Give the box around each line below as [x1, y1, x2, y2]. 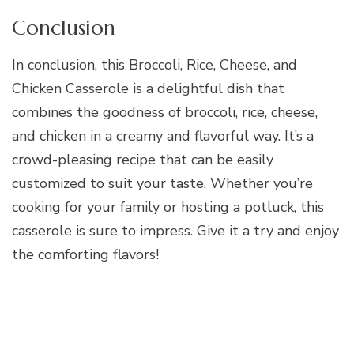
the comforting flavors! [12, 245, 159, 265]
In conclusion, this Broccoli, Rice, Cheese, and [12, 55, 297, 75]
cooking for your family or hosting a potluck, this [12, 198, 324, 217]
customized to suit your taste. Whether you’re [12, 174, 313, 194]
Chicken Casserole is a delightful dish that [12, 79, 284, 99]
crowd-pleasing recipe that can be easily [12, 150, 273, 170]
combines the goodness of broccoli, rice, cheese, [12, 103, 318, 122]
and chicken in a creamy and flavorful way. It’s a [12, 126, 314, 146]
